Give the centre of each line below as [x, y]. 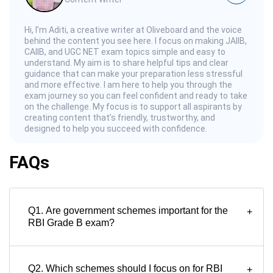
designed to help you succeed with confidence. [116, 129]
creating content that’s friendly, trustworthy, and [120, 118]
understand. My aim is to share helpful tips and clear [126, 63]
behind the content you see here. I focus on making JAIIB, [136, 41]
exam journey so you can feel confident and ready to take [136, 96]
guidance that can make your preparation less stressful [133, 74]
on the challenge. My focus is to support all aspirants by [133, 107]
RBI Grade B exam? [71, 223]
